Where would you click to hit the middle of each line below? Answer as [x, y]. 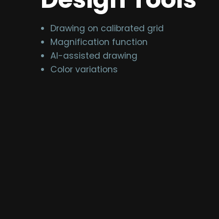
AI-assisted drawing [94, 56]
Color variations [84, 69]
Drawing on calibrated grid [107, 28]
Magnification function [99, 42]
